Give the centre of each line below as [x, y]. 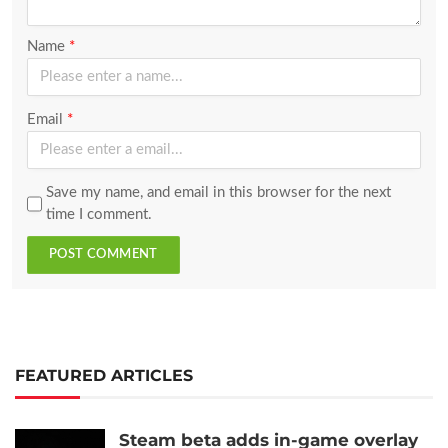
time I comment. [98, 214]
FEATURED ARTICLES [104, 375]
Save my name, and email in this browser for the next [218, 192]
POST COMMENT [103, 255]
